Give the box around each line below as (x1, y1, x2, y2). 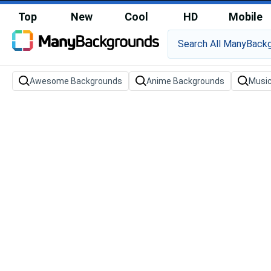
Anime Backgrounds (146, 76, 224, 86)
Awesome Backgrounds (30, 76, 122, 86)
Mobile (229, 10, 263, 23)
